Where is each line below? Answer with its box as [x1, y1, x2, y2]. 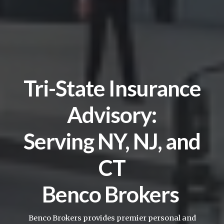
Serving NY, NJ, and [23, 128, 200, 154]
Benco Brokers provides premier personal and [28, 213, 196, 223]
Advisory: [67, 101, 157, 128]
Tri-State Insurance [23, 75, 201, 101]
